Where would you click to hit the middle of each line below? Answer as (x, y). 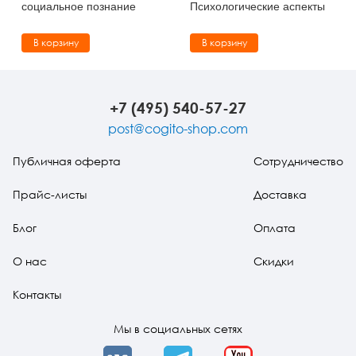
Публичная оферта (67, 161)
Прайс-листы (50, 194)
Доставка (280, 194)
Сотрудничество (298, 161)
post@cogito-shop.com (178, 128)
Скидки (274, 261)
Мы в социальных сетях (178, 328)
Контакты (37, 294)
